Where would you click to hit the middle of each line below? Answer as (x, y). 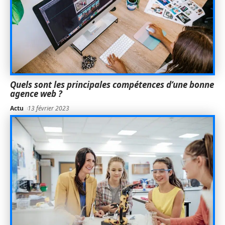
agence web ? (36, 93)
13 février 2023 (49, 108)
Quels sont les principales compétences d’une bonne (112, 84)
